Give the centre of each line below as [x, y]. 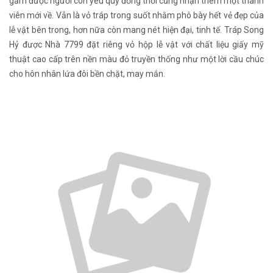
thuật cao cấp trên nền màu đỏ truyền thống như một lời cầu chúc [136, 59]
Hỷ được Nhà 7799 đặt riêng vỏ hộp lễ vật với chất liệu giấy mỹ [136, 44]
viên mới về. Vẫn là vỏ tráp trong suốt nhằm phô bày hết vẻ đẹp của [136, 15]
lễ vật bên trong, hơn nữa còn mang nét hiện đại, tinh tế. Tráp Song [136, 30]
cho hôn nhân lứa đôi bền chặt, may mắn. [88, 73]
